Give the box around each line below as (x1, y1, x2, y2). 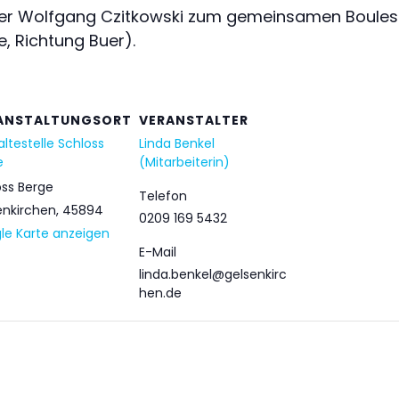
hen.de (139, 283, 182, 302)
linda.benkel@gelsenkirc (139, 265, 287, 283)
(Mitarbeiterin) (139, 152, 230, 171)
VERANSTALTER (139, 110, 248, 129)
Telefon (139, 186, 187, 205)
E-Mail (139, 242, 176, 261)
